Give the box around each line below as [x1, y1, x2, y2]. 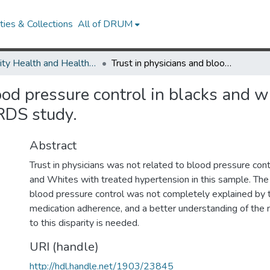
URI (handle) [30, 239, 99, 255]
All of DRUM [78, 17, 133, 31]
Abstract [30, 137, 77, 154]
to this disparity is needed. [30, 216, 139, 230]
